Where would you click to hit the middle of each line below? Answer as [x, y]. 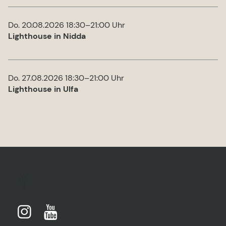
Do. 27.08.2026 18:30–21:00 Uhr [66, 78]
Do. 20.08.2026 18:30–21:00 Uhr [67, 25]
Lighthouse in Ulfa [43, 89]
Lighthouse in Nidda [47, 36]
